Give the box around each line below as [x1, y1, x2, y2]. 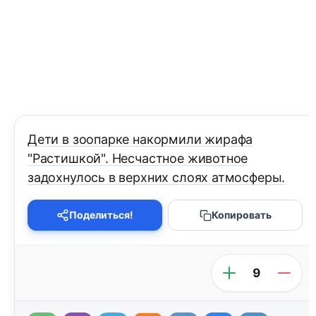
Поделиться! [69, 209, 133, 221]
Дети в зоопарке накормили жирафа [28, 132, 253, 147]
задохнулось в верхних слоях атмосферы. [28, 170, 286, 186]
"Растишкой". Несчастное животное [28, 151, 248, 166]
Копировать [211, 209, 272, 221]
